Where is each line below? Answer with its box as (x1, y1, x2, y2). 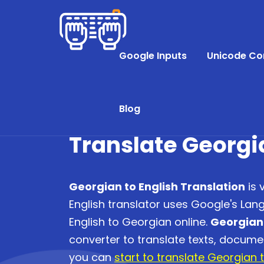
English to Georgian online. (69, 214, 210, 229)
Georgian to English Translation (69, 179, 245, 194)
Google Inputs (119, 49, 187, 62)
